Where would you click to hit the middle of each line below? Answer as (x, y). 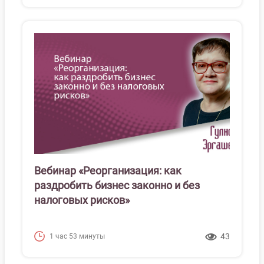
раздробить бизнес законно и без (117, 185)
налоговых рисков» (82, 200)
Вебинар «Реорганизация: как (108, 171)
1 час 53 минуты (77, 236)
